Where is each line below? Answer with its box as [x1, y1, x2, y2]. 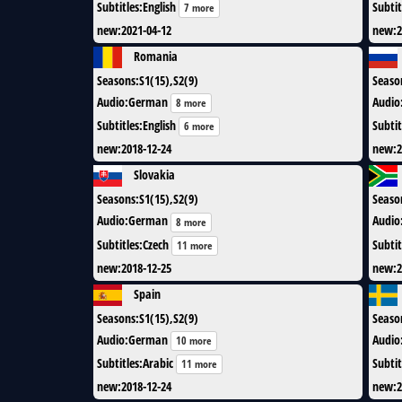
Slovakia [134, 166, 175, 184]
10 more [176, 332, 212, 348]
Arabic [143, 354, 173, 371]
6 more [184, 118, 214, 135]
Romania [134, 47, 178, 65]
